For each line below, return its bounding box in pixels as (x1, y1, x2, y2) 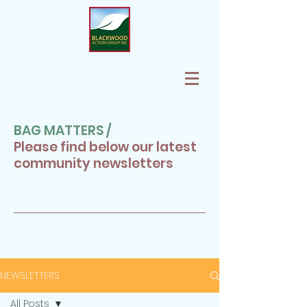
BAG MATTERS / (14, 121, 111, 140)
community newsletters (14, 154, 173, 173)
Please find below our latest (14, 138, 197, 156)
